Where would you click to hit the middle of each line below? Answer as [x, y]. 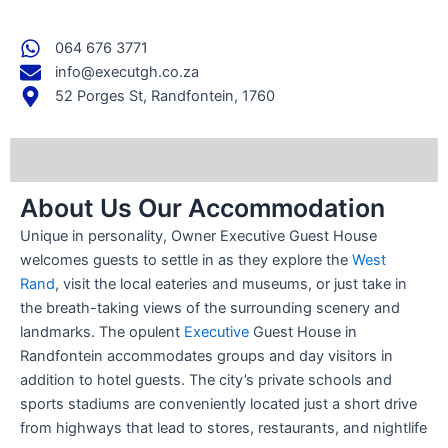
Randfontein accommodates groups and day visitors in [206, 356]
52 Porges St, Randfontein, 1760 [165, 96]
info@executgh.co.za [127, 72]
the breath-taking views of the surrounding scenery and [210, 308]
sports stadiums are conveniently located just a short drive [218, 404]
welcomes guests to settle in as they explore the [186, 260]
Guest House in [303, 332]
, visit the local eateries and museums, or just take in [231, 284]
